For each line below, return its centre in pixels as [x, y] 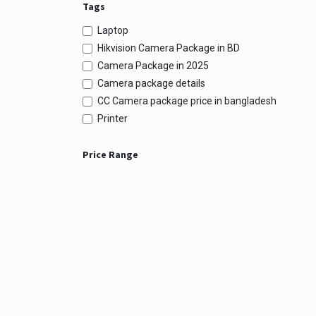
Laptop [113, 30]
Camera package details [151, 83]
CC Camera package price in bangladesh [187, 101]
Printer [113, 119]
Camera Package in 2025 [153, 66]
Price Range [110, 154]
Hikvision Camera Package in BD [169, 48]
